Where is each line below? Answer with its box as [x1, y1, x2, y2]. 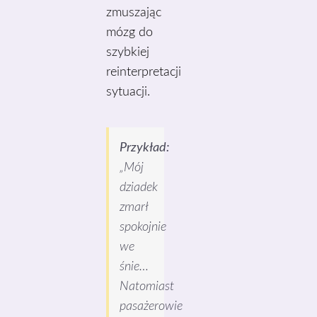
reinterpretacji [106, 66, 182, 79]
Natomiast [120, 280, 175, 293]
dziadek [120, 181, 158, 194]
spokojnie [120, 221, 167, 234]
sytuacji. [106, 86, 151, 98]
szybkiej [106, 46, 150, 59]
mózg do [106, 26, 154, 39]
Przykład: [120, 142, 170, 154]
